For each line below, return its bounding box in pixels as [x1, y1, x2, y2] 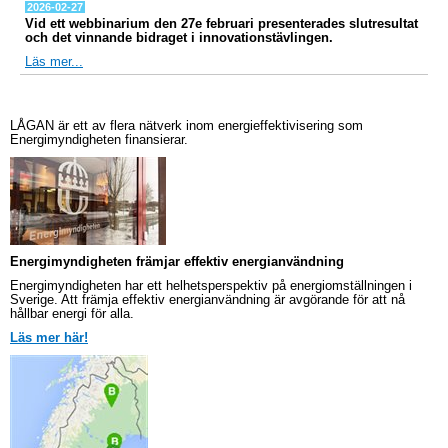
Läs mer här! [10, 330, 88, 345]
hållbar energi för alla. [10, 306, 134, 321]
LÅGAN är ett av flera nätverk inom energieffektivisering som [10, 118, 363, 133]
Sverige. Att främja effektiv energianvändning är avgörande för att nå [10, 292, 405, 307]
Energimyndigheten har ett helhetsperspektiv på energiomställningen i [10, 278, 412, 293]
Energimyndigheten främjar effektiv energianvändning [10, 254, 344, 269]
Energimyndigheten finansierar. [10, 132, 192, 147]
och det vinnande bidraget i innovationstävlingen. [25, 30, 333, 45]
